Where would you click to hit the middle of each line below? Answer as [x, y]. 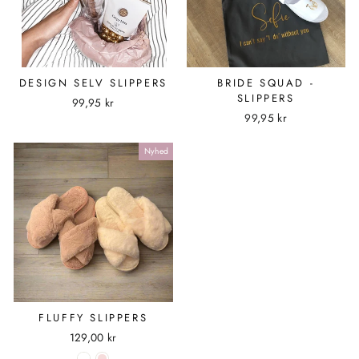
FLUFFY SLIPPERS [93, 317]
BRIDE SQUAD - [266, 83]
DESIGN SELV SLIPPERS [93, 83]
